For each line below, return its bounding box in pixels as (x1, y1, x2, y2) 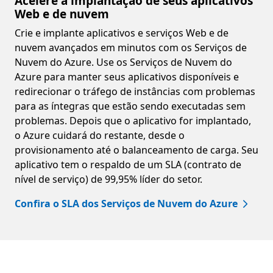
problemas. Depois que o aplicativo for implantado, (15, 114, 251, 127)
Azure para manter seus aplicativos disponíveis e (15, 70, 239, 83)
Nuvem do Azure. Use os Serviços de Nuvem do (15, 55, 232, 69)
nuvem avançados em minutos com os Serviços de (15, 41, 247, 54)
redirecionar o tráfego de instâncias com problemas (15, 85, 255, 98)
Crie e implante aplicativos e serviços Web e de (15, 26, 229, 40)
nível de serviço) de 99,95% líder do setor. (15, 172, 202, 186)
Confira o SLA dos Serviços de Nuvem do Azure (15, 197, 238, 210)
